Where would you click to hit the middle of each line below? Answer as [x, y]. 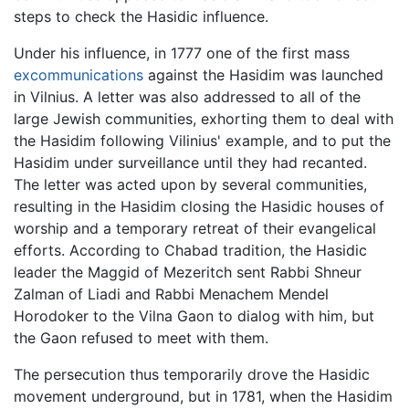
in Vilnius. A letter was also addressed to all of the [187, 96]
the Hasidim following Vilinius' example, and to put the [202, 140]
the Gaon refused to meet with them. [141, 337]
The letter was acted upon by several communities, [190, 184]
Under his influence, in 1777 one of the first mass [182, 52]
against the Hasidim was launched [263, 74]
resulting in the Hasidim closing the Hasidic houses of [199, 206]
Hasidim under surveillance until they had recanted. [190, 162]
